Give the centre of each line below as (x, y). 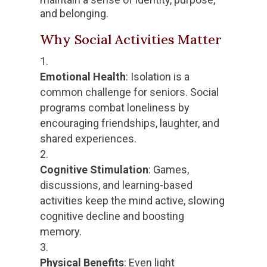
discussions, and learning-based (117, 185)
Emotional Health (83, 77)
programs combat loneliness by (115, 108)
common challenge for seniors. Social (130, 92)
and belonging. (74, 14)
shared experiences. (89, 139)
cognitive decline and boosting (112, 216)
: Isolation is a (158, 77)
